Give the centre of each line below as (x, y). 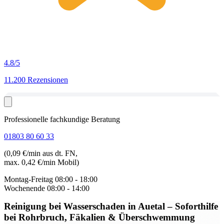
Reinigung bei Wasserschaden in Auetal (86, 206)
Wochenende (24, 188)
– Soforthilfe (193, 206)
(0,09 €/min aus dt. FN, (41, 153)
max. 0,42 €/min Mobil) (41, 162)
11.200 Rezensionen (36, 80)
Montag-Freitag (28, 179)
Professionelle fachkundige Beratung (62, 119)
